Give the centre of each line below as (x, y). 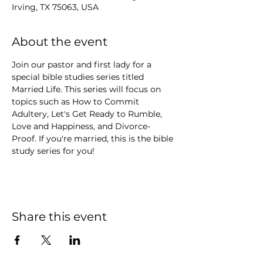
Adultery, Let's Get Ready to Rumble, (88, 114)
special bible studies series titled (79, 77)
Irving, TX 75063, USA (55, 7)
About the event (60, 42)
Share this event (59, 217)
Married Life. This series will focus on (87, 89)
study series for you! (53, 151)
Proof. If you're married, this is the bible (94, 139)
